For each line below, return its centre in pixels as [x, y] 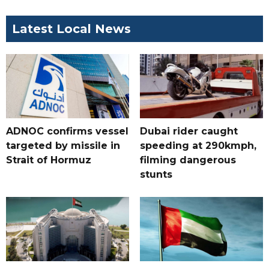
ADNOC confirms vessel [67, 131]
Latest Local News [71, 29]
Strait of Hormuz [49, 160]
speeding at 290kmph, [198, 146]
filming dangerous [188, 160]
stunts [156, 175]
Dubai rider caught [189, 131]
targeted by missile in [63, 146]
